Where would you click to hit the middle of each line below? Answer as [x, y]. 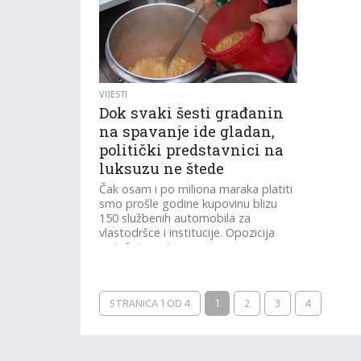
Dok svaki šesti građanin [192, 113]
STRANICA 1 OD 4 [150, 303]
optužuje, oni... [138, 247]
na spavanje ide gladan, [187, 131]
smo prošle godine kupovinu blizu [189, 203]
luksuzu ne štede [162, 168]
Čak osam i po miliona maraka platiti [196, 189]
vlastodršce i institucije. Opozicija [187, 232]
